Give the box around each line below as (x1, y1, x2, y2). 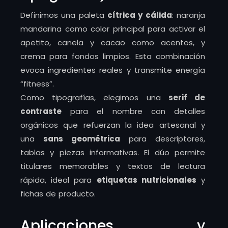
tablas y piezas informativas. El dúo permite (20, 147, 205, 158)
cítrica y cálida (107, 10, 172, 20)
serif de (168, 92, 206, 103)
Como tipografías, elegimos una (20, 92, 168, 103)
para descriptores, (120, 133, 205, 144)
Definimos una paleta (20, 10, 107, 20)
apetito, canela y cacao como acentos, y (20, 37, 205, 48)
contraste (20, 106, 62, 117)
